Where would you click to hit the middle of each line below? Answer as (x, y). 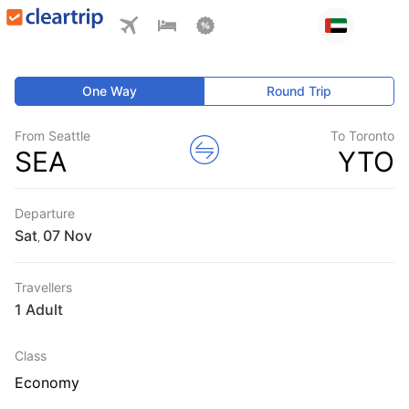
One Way (110, 91)
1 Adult (39, 309)
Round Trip (299, 91)
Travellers (43, 287)
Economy (47, 383)
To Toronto (362, 136)
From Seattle (52, 136)
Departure (45, 213)
